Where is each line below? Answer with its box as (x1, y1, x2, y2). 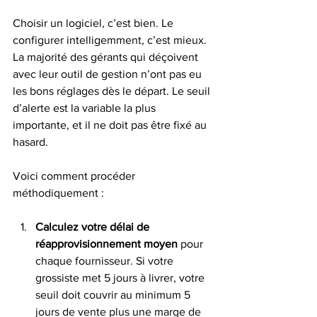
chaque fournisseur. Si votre (35, 255, 176, 267)
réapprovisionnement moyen (35, 238, 178, 250)
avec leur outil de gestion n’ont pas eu (13, 68, 204, 80)
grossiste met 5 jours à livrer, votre (35, 272, 207, 284)
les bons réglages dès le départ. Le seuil (13, 85, 213, 97)
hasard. (13, 136, 48, 148)
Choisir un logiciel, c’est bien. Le (13, 17, 176, 29)
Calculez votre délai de (35, 221, 152, 233)
